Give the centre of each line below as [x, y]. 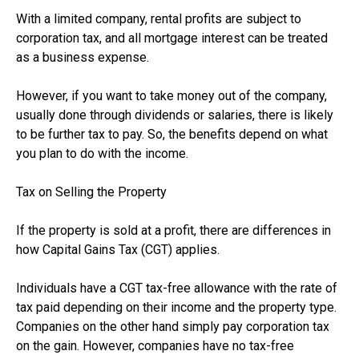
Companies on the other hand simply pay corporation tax [173, 326]
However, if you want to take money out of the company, [171, 95]
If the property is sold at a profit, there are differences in [173, 230]
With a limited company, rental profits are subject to [159, 18]
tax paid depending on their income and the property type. [176, 307]
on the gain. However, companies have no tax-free [155, 345]
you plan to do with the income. [102, 153]
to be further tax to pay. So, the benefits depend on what [172, 134]
